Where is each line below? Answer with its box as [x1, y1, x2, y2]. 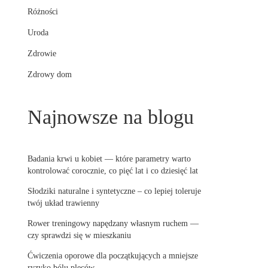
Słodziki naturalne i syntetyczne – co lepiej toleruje [28, 187, 201, 196]
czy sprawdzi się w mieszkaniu [28, 231, 131, 240]
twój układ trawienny [28, 199, 99, 208]
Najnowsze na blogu [28, 106, 194, 128]
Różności [28, 7, 58, 16]
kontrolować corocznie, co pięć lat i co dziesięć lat [28, 166, 198, 175]
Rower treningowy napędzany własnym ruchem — [28, 219, 199, 228]
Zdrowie [28, 49, 56, 58]
